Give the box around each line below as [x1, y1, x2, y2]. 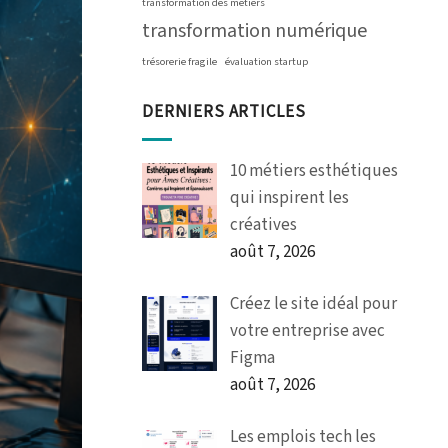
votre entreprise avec [229, 319, 385, 344]
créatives [229, 212, 297, 237]
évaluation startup [225, 54, 308, 69]
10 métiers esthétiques [229, 158, 398, 183]
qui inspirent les [229, 185, 349, 210]
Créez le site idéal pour [229, 292, 397, 317]
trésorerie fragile [142, 54, 217, 69]
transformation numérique [142, 17, 367, 45]
